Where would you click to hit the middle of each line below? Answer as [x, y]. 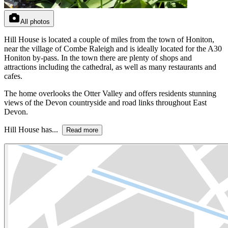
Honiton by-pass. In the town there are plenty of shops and [98, 58]
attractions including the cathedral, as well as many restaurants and [110, 67]
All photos [35, 21]
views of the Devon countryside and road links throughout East [105, 102]
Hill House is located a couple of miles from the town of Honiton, [109, 39]
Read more [82, 130]
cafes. [13, 76]
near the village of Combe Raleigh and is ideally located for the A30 [113, 48]
